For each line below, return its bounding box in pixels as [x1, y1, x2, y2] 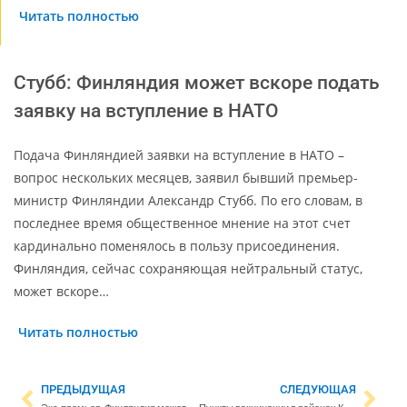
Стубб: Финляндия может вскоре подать [14, 71, 380, 94]
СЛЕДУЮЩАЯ [280, 382, 356, 396]
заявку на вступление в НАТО [14, 99, 278, 122]
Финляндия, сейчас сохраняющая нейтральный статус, [14, 259, 362, 277]
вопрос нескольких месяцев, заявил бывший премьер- [14, 168, 358, 186]
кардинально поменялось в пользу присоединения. [14, 236, 340, 254]
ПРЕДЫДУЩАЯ [41, 382, 125, 396]
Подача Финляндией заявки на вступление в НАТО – [14, 145, 344, 164]
